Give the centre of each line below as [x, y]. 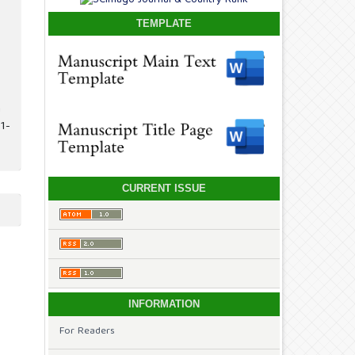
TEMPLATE [164, 24]
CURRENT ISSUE [164, 188]
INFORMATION [164, 303]
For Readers [87, 332]
